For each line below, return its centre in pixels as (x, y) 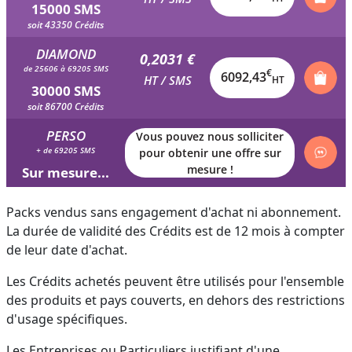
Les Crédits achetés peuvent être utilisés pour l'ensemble (175, 281)
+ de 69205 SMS (66, 150)
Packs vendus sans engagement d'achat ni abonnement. (174, 212)
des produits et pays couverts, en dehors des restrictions (176, 300)
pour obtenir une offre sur (210, 152)
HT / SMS (167, 81)
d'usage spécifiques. (67, 319)
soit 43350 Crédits (66, 24)
